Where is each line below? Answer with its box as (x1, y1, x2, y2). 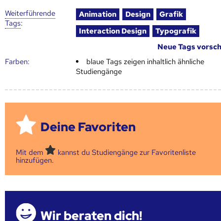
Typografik (155, 26, 197, 36)
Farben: (5, 56, 30, 67)
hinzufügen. (16, 155, 54, 166)
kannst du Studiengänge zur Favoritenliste (56, 147, 196, 158)
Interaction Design (79, 26, 147, 36)
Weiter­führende (5, 8, 55, 18)
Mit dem (16, 147, 46, 158)
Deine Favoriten (40, 119, 136, 136)
